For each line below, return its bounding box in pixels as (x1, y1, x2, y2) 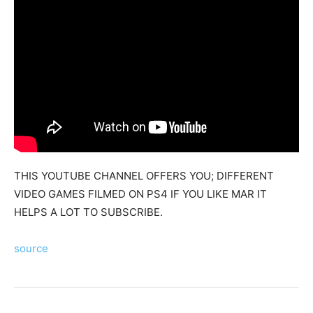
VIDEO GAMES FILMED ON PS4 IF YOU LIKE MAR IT (14, 187, 267, 201)
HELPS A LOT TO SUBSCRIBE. (14, 205, 163, 219)
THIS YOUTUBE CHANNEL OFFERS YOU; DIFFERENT (14, 168, 274, 182)
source (14, 241, 48, 255)
